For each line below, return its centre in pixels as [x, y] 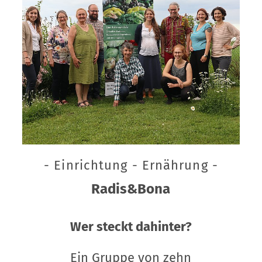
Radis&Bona [131, 189]
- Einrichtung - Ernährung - [131, 165]
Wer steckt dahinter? [131, 226]
